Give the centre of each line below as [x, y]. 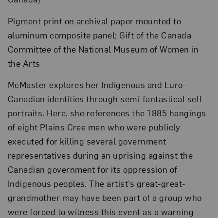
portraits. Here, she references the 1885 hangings [107, 113]
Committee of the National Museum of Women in [103, 49]
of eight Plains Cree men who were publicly [94, 127]
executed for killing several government [87, 141]
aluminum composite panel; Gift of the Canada [100, 35]
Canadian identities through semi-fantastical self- [107, 99]
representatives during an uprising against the [100, 155]
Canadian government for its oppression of [92, 169]
